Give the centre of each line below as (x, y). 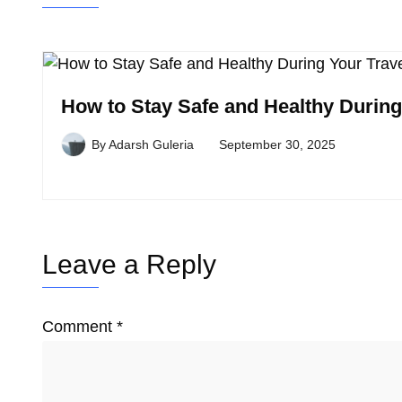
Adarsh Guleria (151, 145)
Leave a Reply (129, 265)
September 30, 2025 (277, 145)
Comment (79, 327)
